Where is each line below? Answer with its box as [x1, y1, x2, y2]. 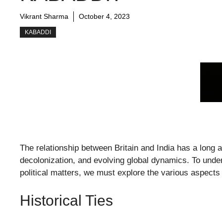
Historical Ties [20, 192, 113, 209]
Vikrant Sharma [20, 12, 68, 20]
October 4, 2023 [79, 12, 130, 20]
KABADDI [25, 28, 51, 36]
